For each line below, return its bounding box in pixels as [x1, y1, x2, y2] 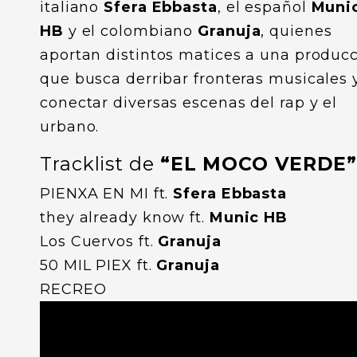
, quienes [261, 22, 332, 41]
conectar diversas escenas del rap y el [40, 94, 338, 112]
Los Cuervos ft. [40, 233, 159, 251]
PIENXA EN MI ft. [40, 185, 174, 203]
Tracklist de [40, 152, 160, 176]
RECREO [40, 280, 107, 299]
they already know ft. [40, 209, 210, 227]
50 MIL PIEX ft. [40, 257, 157, 275]
